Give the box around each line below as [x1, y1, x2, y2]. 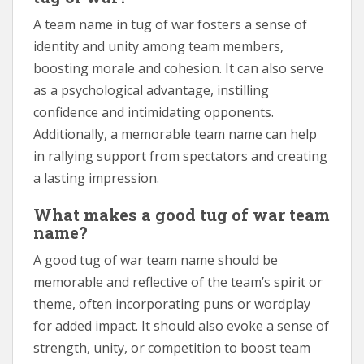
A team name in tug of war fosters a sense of [33, 15, 307, 33]
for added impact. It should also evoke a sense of [33, 316, 329, 335]
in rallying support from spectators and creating [33, 146, 327, 165]
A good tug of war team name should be [33, 250, 278, 269]
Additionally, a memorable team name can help [33, 124, 317, 143]
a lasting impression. [33, 168, 159, 187]
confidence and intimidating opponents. [33, 102, 274, 121]
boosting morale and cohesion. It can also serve [33, 58, 323, 77]
